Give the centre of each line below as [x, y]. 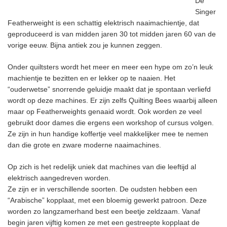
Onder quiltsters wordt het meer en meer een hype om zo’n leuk [110, 67]
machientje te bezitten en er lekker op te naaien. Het [91, 78]
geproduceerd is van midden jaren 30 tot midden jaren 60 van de [112, 34]
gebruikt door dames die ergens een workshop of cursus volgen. [111, 123]
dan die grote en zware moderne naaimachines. [84, 145]
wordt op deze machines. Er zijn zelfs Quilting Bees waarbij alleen [112, 100]
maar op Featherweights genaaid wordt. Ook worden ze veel [105, 111]
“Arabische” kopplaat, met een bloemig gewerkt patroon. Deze [107, 200]
